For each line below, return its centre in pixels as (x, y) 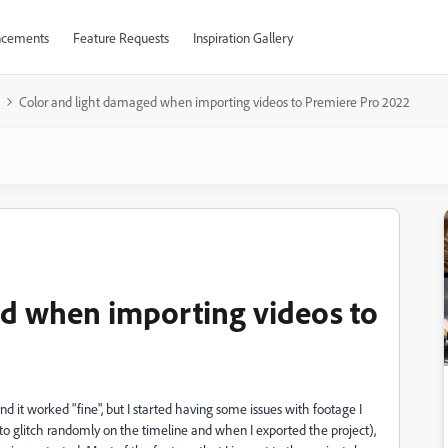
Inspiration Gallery (242, 37)
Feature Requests (120, 37)
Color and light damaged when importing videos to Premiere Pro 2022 (214, 101)
